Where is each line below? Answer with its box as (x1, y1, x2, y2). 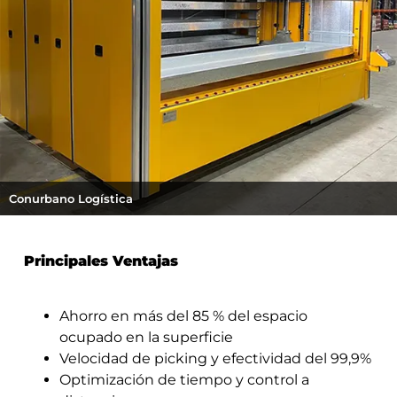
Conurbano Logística (9, 191, 133, 206)
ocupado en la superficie (58, 329, 233, 346)
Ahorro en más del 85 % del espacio (58, 307, 307, 325)
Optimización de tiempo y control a (58, 371, 309, 389)
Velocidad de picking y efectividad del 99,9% (58, 350, 371, 368)
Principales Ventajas (23, 252, 178, 269)
